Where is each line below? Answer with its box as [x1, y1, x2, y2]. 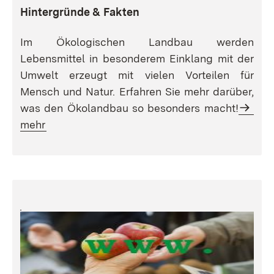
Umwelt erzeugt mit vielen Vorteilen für [20, 68, 254, 81]
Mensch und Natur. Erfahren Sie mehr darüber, [20, 84, 254, 98]
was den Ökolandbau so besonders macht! [20, 101, 239, 114]
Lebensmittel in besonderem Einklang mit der [20, 51, 254, 65]
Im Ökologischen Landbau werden [20, 35, 254, 48]
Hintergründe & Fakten [20, 5, 139, 18]
